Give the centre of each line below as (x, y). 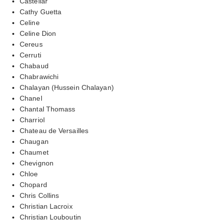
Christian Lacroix (46, 206)
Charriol (32, 120)
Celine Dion (38, 33)
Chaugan (34, 141)
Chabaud (34, 66)
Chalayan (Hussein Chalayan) (67, 87)
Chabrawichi (39, 76)
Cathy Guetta (41, 12)
